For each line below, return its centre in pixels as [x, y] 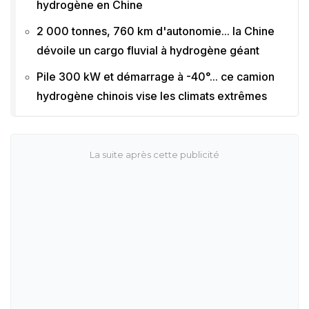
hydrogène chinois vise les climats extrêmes [152, 96]
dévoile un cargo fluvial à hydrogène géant [148, 50]
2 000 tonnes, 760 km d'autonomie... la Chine [156, 31]
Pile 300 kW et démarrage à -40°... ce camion [156, 76]
